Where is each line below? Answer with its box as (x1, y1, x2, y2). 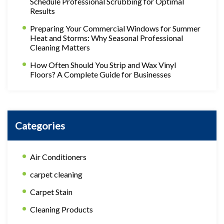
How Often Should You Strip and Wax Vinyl (30, 60, 176, 69)
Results (30, 6, 55, 15)
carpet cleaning (30, 169, 82, 179)
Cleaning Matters (30, 42, 90, 52)
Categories (15, 119, 65, 131)
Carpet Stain (30, 187, 72, 196)
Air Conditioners (30, 152, 86, 161)
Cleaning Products (30, 204, 93, 214)
